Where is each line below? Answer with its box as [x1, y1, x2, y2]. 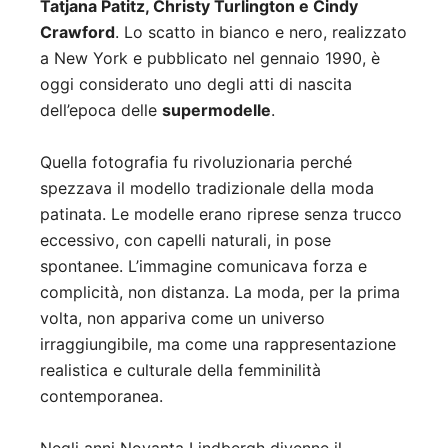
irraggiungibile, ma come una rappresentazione [40, 334, 396, 355]
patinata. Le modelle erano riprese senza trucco [40, 204, 402, 225]
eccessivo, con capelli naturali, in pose [40, 230, 331, 251]
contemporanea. [40, 386, 163, 407]
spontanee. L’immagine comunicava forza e [40, 256, 367, 277]
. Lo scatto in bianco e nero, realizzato [115, 22, 407, 43]
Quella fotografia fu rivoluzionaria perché [40, 152, 352, 173]
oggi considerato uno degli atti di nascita [40, 74, 352, 95]
